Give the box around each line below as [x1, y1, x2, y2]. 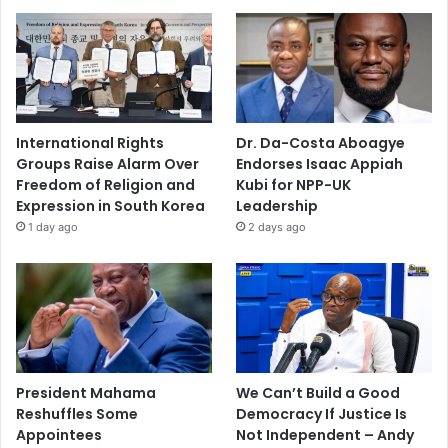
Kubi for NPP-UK [236, 174, 352, 195]
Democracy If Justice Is [236, 404, 408, 425]
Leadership [236, 195, 319, 216]
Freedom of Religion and [16, 174, 195, 195]
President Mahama [16, 383, 156, 404]
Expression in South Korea [16, 195, 205, 216]
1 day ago [28, 219, 78, 234]
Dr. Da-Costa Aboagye [236, 132, 406, 153]
